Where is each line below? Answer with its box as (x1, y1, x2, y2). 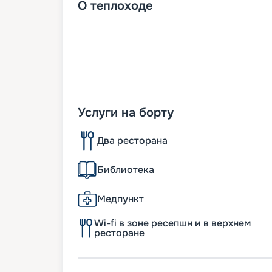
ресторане (93, 226, 144, 240)
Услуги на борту (78, 105, 174, 121)
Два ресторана (97, 134, 168, 148)
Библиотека (97, 163, 154, 177)
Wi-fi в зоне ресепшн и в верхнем (93, 217, 251, 230)
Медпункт (97, 192, 144, 206)
